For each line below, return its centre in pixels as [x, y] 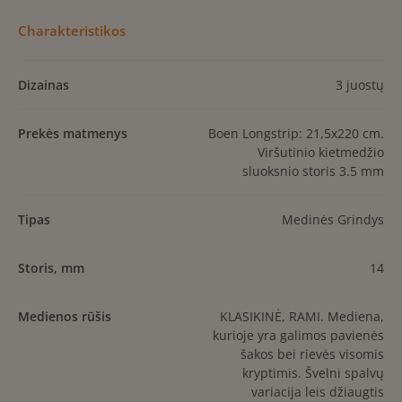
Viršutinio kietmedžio [321, 153]
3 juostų [360, 85]
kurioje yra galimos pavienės [298, 336]
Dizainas [44, 85]
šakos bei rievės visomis [312, 354]
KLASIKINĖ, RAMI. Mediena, [302, 317]
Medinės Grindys [333, 220]
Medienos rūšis [65, 317]
